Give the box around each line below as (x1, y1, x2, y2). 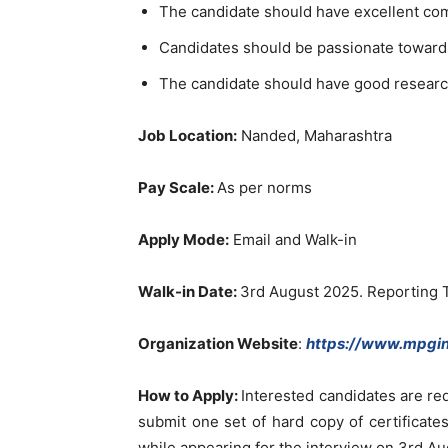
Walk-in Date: (138, 282, 240, 301)
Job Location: (138, 126, 237, 145)
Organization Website (138, 334, 298, 353)
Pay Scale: (138, 178, 217, 197)
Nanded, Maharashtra (237, 126, 392, 145)
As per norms (217, 178, 312, 197)
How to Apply (138, 386, 235, 405)
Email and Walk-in (229, 230, 357, 249)
